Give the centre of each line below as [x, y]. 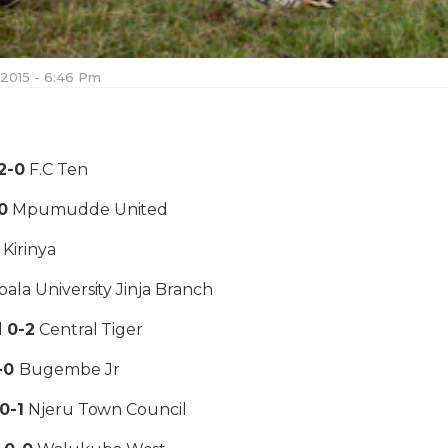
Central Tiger [89, 329]
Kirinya [29, 249]
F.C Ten [56, 169]
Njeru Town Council [105, 409]
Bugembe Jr [69, 369]
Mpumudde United [88, 209]
